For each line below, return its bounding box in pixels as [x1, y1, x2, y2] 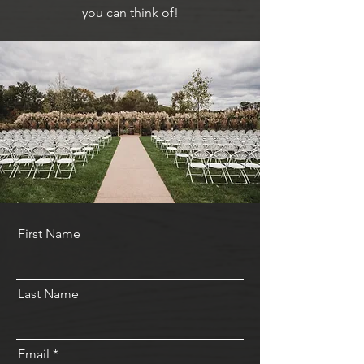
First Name [18, 226, 80, 241]
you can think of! [81, 5, 179, 20]
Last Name [18, 286, 79, 301]
